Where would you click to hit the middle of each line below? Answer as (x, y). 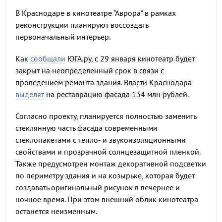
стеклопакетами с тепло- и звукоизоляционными (101, 140)
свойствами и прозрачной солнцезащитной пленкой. (108, 152)
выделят (30, 94)
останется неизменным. (56, 211)
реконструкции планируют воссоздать (82, 25)
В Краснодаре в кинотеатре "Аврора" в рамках (96, 13)
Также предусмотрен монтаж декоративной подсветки (111, 164)
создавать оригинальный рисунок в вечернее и (98, 187)
